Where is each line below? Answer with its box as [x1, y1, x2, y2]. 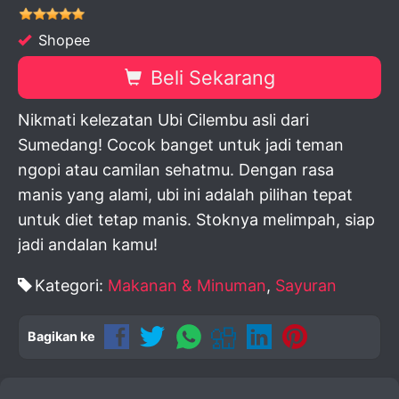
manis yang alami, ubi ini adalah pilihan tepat [18, 185, 353, 204]
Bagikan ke [28, 329, 95, 344]
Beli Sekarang [144, 66, 275, 89]
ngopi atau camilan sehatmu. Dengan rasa [18, 160, 334, 179]
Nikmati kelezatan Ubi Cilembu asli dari [18, 110, 309, 129]
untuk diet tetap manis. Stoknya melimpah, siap [18, 210, 375, 229]
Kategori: [35, 276, 108, 295]
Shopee [34, 31, 90, 49]
